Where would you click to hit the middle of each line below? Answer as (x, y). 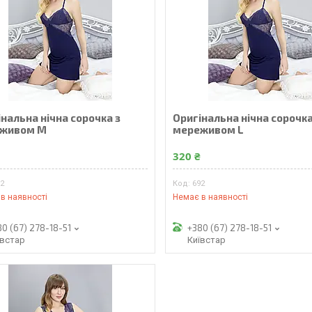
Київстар (207, 240)
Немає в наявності (211, 197)
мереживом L (209, 129)
